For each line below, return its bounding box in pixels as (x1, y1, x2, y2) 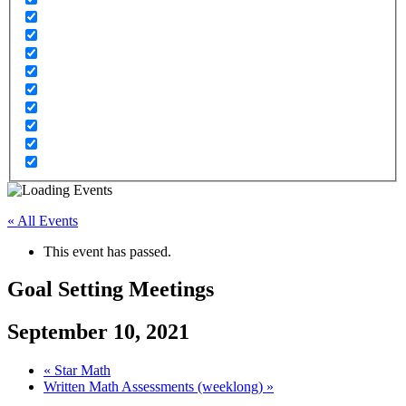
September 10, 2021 (7, 320, 189, 344)
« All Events (7, 212, 78, 228)
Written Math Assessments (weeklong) (43, 379, 266, 395)
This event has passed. (43, 243, 171, 259)
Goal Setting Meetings (7, 277, 214, 302)
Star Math (51, 362, 111, 379)
